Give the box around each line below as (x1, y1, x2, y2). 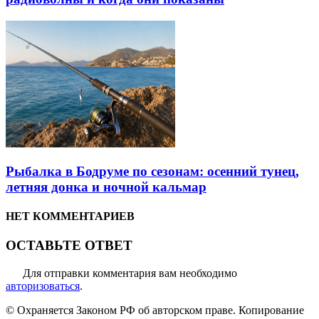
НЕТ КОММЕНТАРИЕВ (6, 209, 135, 222)
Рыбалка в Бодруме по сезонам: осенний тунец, (6, 163, 299, 179)
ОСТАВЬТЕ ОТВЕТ (6, 238, 132, 253)
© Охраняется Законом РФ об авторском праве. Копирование (6, 303, 304, 316)
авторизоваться (6, 279, 80, 292)
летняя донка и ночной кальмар (6, 179, 206, 194)
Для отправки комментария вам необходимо (23, 266, 237, 279)
